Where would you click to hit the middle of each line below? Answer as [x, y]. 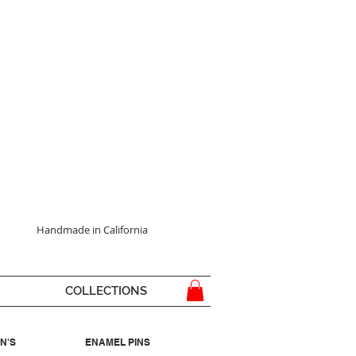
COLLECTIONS [106, 291]
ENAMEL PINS [117, 342]
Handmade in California [92, 230]
